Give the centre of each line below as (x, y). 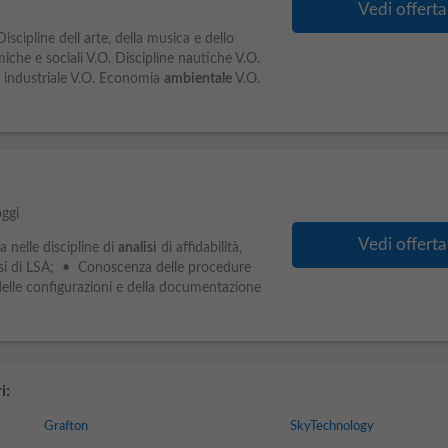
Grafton (65, 426)
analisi (137, 248)
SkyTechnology (332, 426)
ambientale (197, 79)
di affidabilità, (199, 248)
